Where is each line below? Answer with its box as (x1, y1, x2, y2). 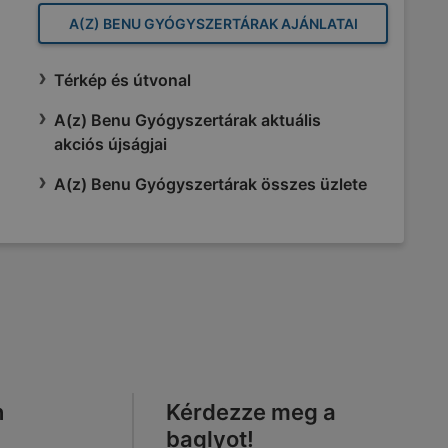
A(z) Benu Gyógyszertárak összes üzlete (54, 174, 367, 194)
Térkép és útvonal (54, 70, 191, 90)
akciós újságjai (54, 134, 167, 154)
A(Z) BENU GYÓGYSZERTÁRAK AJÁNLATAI (68, 15, 358, 32)
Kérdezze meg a (166, 398, 336, 425)
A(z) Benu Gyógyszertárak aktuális (54, 110, 321, 130)
